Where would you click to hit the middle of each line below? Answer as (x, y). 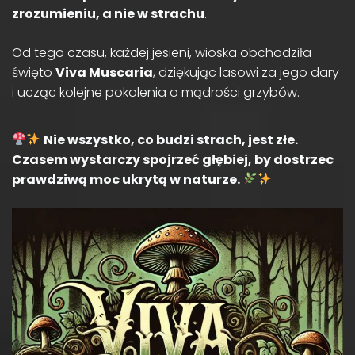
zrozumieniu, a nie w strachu (108, 13)
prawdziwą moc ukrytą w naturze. (126, 179)
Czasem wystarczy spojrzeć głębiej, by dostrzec (173, 159)
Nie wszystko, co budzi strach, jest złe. (171, 139)
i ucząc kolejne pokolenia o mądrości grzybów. (156, 92)
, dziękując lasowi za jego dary (246, 72)
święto (34, 72)
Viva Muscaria (104, 72)
